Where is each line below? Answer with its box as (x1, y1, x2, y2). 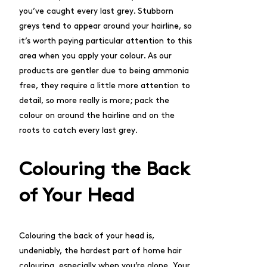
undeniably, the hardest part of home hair (19, 247, 182, 254)
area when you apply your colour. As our (19, 52, 172, 60)
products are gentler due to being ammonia (19, 67, 189, 74)
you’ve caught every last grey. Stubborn (19, 7, 173, 15)
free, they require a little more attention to (19, 82, 190, 89)
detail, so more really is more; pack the (19, 97, 169, 104)
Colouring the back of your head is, (19, 232, 154, 240)
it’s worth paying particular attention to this (19, 37, 192, 45)
